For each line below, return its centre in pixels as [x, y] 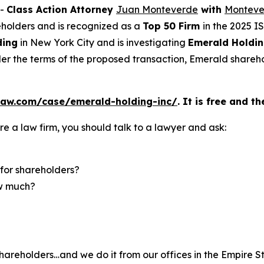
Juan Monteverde [157, 9]
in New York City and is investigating [103, 42]
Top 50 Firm [173, 26]
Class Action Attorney [61, 9]
